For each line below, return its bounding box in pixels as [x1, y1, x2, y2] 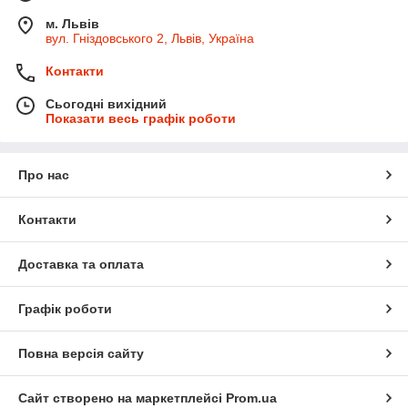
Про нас [18, 167, 69, 182]
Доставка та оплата [18, 256, 144, 271]
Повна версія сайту [18, 345, 144, 361]
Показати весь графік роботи [46, 110, 236, 126]
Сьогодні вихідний [46, 96, 167, 111]
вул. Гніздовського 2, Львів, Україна [46, 30, 254, 46]
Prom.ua [226, 390, 277, 405]
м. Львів [46, 15, 99, 31]
